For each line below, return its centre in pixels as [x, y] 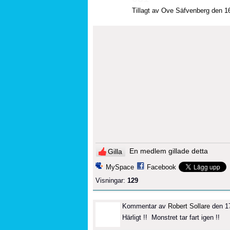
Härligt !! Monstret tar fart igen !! [171, 217]
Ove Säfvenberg [185, 10]
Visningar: [110, 180]
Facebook [161, 167]
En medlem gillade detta [169, 151]
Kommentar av [145, 206]
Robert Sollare [189, 206]
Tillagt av [147, 10]
